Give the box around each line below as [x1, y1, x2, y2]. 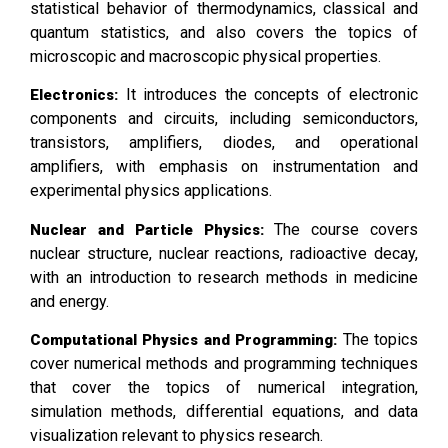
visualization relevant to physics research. [30, 426, 323, 446]
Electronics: [30, 86, 118, 105]
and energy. [30, 291, 109, 311]
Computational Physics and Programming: [30, 331, 343, 350]
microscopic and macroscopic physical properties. [30, 47, 381, 67]
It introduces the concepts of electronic [118, 85, 418, 105]
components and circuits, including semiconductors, [30, 109, 418, 129]
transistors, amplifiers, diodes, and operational [30, 133, 418, 153]
